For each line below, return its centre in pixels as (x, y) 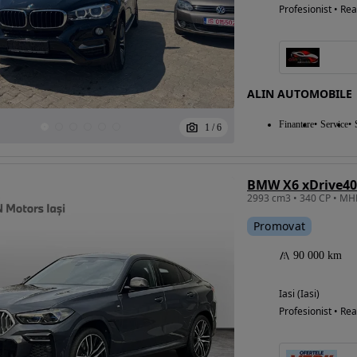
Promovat (279, 226)
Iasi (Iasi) (299, 294)
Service (334, 124)
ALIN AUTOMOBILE (299, 94)
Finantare (296, 124)
